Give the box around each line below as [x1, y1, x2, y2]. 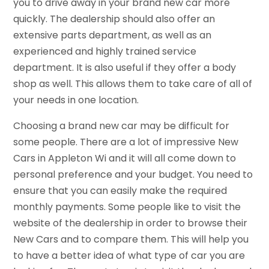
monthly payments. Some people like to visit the [13, 200, 241, 214]
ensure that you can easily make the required [13, 184, 228, 198]
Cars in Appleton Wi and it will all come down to [13, 151, 237, 166]
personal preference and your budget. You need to [13, 168, 253, 182]
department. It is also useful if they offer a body [13, 61, 237, 75]
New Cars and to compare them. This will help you [13, 232, 249, 247]
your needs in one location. [13, 93, 139, 107]
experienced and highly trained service [13, 44, 197, 59]
